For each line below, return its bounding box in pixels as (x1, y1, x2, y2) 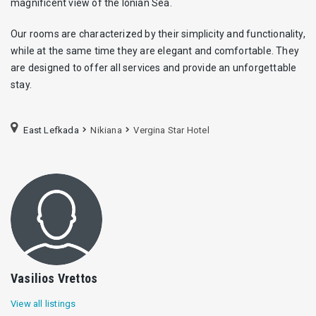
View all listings (11, 298, 76, 309)
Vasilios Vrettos (11, 270, 98, 286)
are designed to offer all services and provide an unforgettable (11, 62, 297, 73)
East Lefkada (23, 124, 79, 135)
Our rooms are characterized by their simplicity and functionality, (11, 28, 305, 39)
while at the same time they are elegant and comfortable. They (11, 45, 299, 56)
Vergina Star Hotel (131, 124, 209, 135)
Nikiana (88, 124, 124, 135)
